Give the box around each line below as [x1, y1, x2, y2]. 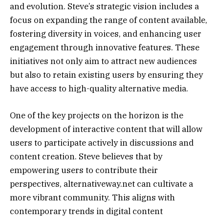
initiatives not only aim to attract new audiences [10, 56, 197, 67]
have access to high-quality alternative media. [10, 83, 188, 94]
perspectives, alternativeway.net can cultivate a [10, 178, 193, 189]
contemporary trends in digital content [10, 205, 163, 217]
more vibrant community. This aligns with [10, 192, 175, 203]
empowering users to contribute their [10, 164, 158, 175]
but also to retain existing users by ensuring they [10, 69, 203, 81]
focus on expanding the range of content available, [10, 15, 207, 26]
